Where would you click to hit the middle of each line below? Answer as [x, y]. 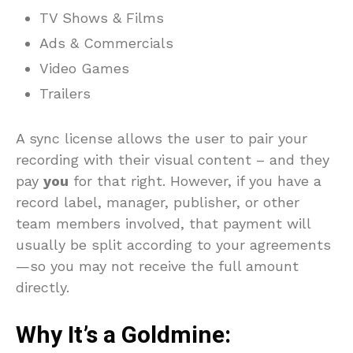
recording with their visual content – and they [173, 159]
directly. [43, 287]
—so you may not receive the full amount [157, 266]
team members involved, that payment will [163, 223]
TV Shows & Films [102, 17]
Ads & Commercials [106, 43]
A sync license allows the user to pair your [162, 138]
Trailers [65, 93]
